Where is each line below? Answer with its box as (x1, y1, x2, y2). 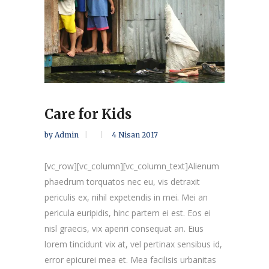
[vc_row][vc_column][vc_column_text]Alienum (44, 160, 219, 172)
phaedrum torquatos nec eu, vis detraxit (44, 175, 200, 187)
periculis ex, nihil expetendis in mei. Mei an (44, 191, 208, 203)
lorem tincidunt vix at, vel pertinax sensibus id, (44, 238, 222, 250)
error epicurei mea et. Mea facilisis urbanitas (44, 253, 216, 265)
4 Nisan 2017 (112, 130, 158, 139)
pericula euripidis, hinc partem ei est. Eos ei (44, 207, 211, 219)
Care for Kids (44, 105, 131, 122)
